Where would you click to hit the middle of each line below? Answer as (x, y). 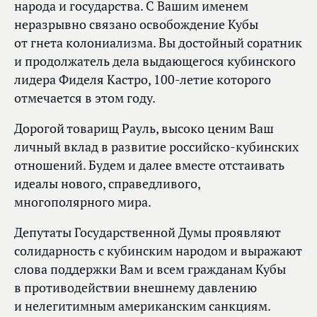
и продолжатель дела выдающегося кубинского (155, 61)
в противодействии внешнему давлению (136, 287)
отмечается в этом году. (85, 98)
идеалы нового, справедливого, (107, 183)
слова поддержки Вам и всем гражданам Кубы (150, 269)
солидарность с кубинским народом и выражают (158, 250)
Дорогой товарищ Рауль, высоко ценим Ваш (144, 128)
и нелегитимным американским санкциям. (143, 306)
